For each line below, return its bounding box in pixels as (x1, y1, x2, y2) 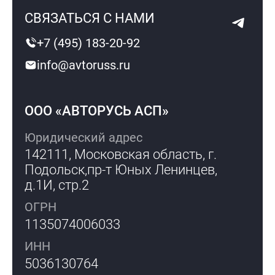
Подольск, (25, 162, 88, 178)
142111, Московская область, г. (25, 147, 217, 163)
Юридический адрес (25, 130, 143, 145)
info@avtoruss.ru (37, 58, 131, 73)
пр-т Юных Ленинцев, (87, 162, 218, 178)
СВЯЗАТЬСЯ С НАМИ (25, 10, 155, 26)
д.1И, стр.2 (25, 177, 90, 193)
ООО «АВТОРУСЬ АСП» (25, 103, 169, 118)
